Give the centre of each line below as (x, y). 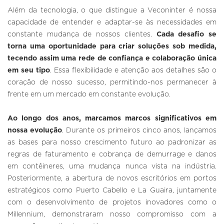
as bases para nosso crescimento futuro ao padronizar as (112, 143)
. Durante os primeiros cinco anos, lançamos (139, 131)
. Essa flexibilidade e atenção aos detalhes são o (133, 71)
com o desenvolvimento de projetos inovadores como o (112, 203)
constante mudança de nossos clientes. (82, 35)
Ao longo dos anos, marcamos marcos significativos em (112, 119)
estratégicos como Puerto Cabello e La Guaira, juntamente (112, 191)
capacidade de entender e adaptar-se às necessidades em (112, 23)
